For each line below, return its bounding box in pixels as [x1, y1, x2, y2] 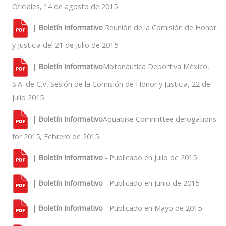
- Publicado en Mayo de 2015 [103, 203, 202, 213]
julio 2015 [12, 93, 44, 102]
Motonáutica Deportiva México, [103, 61, 209, 71]
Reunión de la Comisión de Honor [103, 22, 216, 32]
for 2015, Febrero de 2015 [12, 132, 99, 141]
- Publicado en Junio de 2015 [103, 178, 199, 188]
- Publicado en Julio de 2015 [103, 152, 197, 162]
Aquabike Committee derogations [103, 114, 216, 124]
